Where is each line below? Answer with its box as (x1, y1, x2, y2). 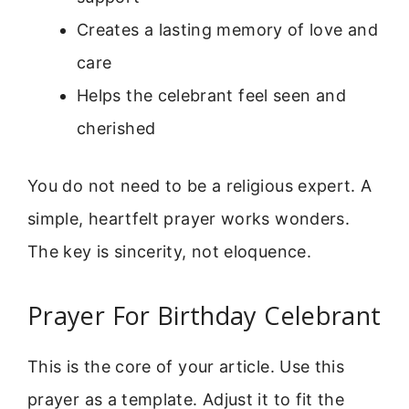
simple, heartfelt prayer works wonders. (27, 209, 351, 229)
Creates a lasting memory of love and (77, 20, 378, 40)
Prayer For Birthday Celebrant (27, 298, 382, 332)
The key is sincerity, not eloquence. (27, 242, 311, 262)
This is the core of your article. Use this (27, 356, 345, 376)
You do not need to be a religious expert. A (27, 176, 372, 196)
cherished (77, 119, 156, 139)
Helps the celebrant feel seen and (77, 86, 346, 106)
